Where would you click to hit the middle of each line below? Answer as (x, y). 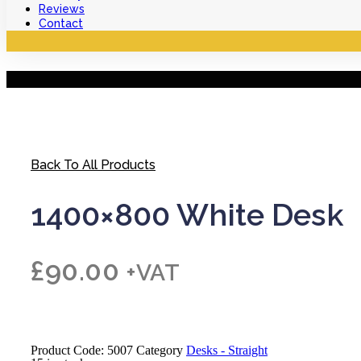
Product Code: (69, 350)
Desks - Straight (227, 350)
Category (160, 350)
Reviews (62, 9)
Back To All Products (93, 164)
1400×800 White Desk (187, 214)
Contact (61, 23)
